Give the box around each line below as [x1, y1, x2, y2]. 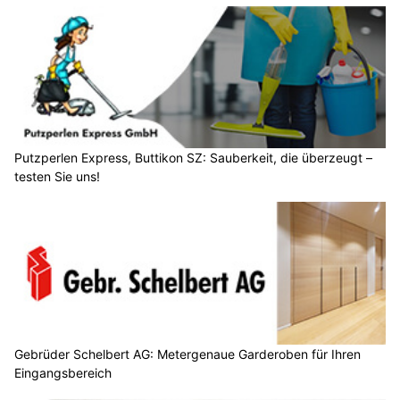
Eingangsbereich [14, 364, 112, 380]
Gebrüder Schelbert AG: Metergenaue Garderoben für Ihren [14, 346, 361, 362]
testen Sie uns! [14, 169, 100, 185]
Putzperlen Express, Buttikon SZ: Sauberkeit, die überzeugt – [14, 150, 372, 166]
